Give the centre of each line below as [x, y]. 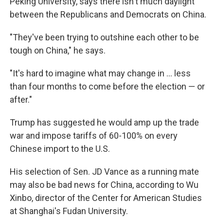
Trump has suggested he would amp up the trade [104, 122]
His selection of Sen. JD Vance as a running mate [104, 172]
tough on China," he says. [58, 50]
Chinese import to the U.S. [60, 149]
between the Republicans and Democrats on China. [108, 14]
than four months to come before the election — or [107, 86]
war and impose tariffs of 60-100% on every [94, 136]
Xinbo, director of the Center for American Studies [106, 198]
